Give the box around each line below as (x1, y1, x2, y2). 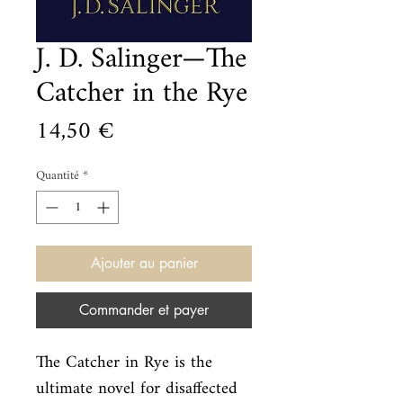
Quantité (36, 163, 79, 189)
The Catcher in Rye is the (36, 345, 212, 381)
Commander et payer (79, 300, 209, 319)
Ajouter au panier (90, 254, 198, 273)
